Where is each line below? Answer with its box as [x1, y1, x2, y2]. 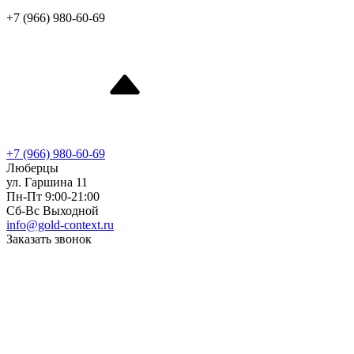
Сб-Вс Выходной [6, 204, 99, 217]
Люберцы [6, 161, 58, 175]
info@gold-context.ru [6, 218, 114, 232]
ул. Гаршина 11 [6, 175, 88, 189]
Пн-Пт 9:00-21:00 [6, 190, 100, 203]
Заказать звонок [6, 232, 92, 246]
